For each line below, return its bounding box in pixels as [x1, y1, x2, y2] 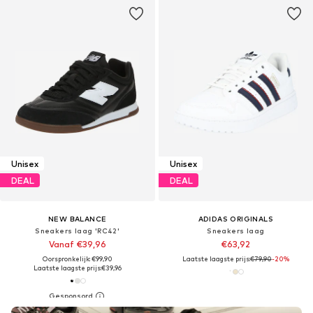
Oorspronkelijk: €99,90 [42, 255, 112, 263]
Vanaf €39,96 [48, 239, 106, 250]
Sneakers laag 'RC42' [35, 226, 120, 235]
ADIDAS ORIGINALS [198, 214, 273, 224]
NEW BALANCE [48, 214, 107, 224]
